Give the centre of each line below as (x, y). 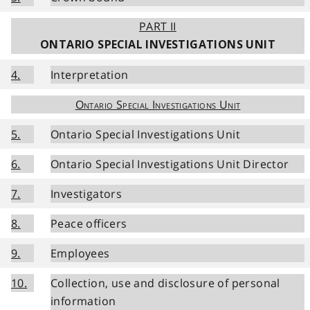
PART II (158, 26)
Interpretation (90, 74)
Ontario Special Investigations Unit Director (170, 164)
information (83, 301)
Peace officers (89, 223)
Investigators (86, 193)
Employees (80, 253)
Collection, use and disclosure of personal (165, 283)
